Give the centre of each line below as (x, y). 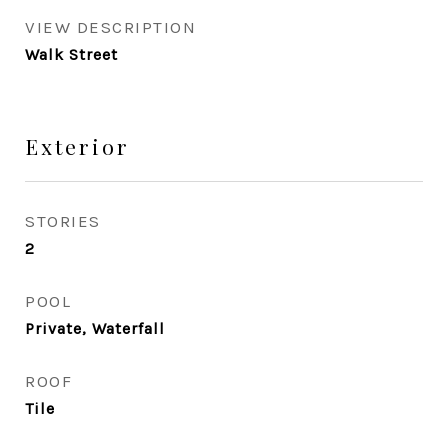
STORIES (63, 221)
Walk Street (71, 54)
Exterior (77, 146)
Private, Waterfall (95, 328)
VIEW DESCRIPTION (110, 27)
